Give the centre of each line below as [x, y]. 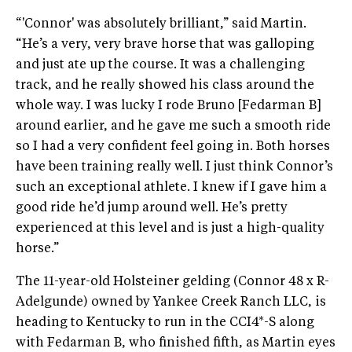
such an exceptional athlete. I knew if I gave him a [171, 187]
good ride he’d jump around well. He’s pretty [152, 208]
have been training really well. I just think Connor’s [174, 167]
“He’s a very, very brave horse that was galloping [165, 44]
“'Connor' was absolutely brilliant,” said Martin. [161, 24]
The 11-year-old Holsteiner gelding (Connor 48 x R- [172, 282]
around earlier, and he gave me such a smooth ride [173, 126]
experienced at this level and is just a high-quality [170, 228]
